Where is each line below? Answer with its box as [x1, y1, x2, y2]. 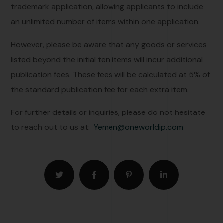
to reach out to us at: [11, 121, 94, 132]
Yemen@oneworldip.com [94, 121, 184, 132]
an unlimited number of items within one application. [11, 16, 200, 27]
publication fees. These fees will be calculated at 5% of [11, 69, 210, 80]
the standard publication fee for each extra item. [11, 84, 189, 95]
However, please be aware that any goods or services [11, 39, 207, 50]
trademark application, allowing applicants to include [11, 1, 204, 12]
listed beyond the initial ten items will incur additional [11, 54, 203, 65]
